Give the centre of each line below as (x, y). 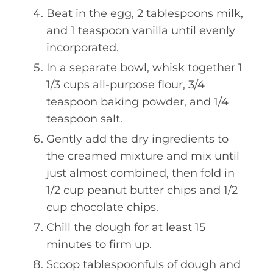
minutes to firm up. (99, 244)
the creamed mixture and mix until (143, 156)
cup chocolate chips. (102, 207)
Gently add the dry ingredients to (137, 139)
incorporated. (83, 47)
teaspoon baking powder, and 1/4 (137, 101)
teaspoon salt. (84, 119)
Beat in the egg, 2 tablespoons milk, (145, 13)
